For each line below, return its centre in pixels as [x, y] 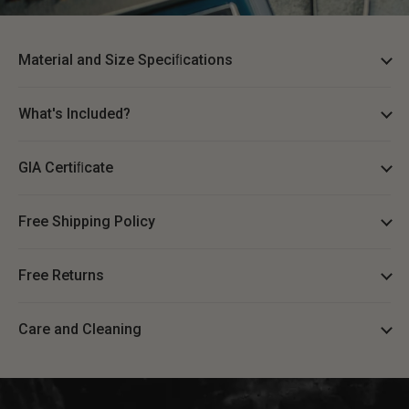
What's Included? [74, 114]
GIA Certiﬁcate [66, 168]
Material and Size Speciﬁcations [126, 60]
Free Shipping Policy [87, 222]
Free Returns [61, 276]
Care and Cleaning [80, 330]
